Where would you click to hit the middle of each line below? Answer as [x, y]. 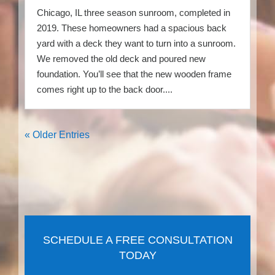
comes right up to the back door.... [105, 89]
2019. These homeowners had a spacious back [132, 28]
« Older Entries [57, 134]
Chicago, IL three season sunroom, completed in [134, 12]
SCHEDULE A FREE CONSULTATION [137, 240]
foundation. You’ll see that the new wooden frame [134, 74]
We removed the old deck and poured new [121, 58]
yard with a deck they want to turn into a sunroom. [136, 43]
